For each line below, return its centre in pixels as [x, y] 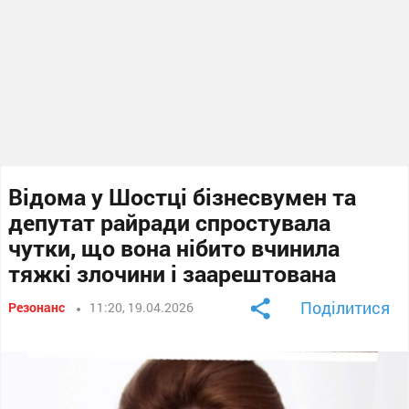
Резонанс [37, 307]
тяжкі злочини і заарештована [173, 273]
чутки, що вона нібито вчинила [174, 247]
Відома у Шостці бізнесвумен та [183, 196]
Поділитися [345, 307]
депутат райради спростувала [170, 222]
